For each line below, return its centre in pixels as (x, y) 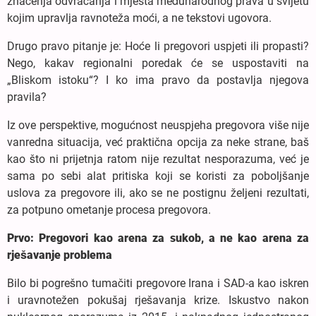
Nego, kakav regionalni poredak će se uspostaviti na (158, 63)
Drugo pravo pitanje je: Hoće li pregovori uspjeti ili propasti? (158, 46)
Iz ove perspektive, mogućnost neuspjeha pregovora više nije (158, 125)
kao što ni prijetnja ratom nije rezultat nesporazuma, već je (158, 159)
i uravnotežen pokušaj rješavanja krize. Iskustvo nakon (158, 300)
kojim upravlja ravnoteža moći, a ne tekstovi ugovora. (139, 18)
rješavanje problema (60, 255)
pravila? (27, 97)
